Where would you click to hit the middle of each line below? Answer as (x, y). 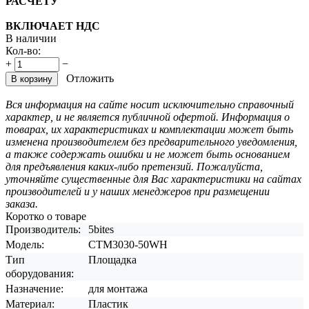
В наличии (31, 38)
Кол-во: (23, 50)
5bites (101, 229)
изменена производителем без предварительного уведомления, (151, 141)
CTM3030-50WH (128, 244)
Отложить (90, 78)
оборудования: (40, 273)
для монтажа (118, 288)
